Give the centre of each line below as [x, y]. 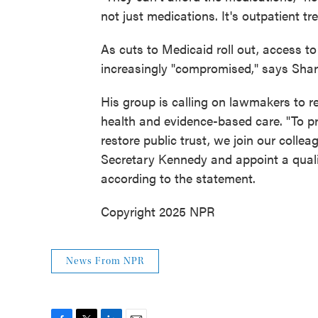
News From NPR [105, 261]
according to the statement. [178, 178]
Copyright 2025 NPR [158, 211]
